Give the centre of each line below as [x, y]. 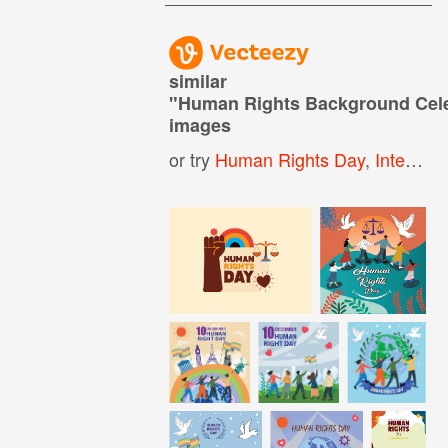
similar [198, 80]
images [200, 124]
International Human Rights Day [390, 158]
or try [192, 158]
